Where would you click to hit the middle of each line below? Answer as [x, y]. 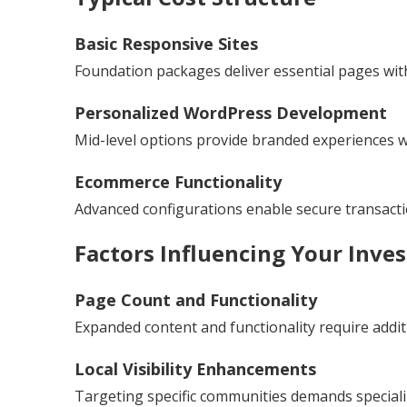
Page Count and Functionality [196, 299]
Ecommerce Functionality [178, 181]
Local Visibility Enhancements [195, 368]
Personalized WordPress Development [231, 112]
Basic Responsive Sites [166, 43]
